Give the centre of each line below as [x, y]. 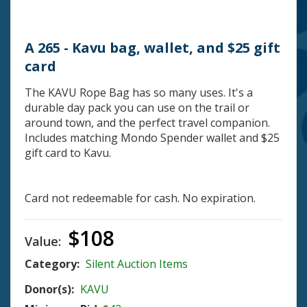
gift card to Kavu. [68, 152]
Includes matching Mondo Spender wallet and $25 [152, 137]
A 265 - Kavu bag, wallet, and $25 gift [152, 47]
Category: [53, 263]
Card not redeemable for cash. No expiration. [140, 198]
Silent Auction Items [137, 263]
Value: [45, 241]
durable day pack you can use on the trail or [137, 107]
